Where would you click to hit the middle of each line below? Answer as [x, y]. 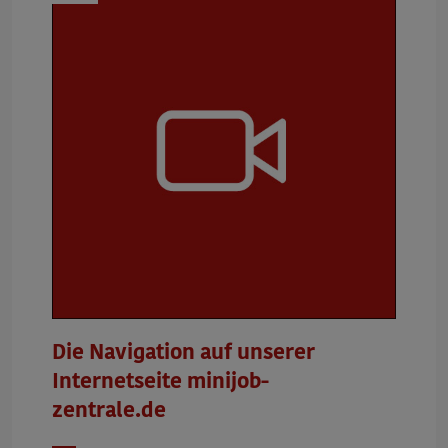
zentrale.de [109, 411]
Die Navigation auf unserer [183, 353]
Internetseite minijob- [160, 382]
